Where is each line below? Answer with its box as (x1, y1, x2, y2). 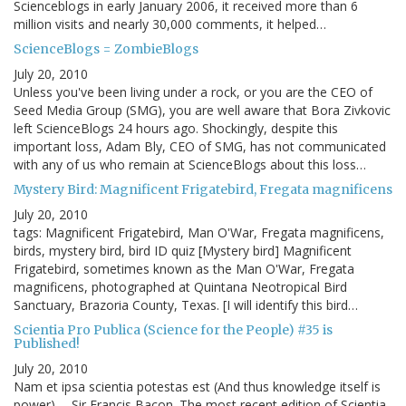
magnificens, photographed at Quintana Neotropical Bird (14, 278, 347, 296)
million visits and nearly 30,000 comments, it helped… (14, 15, 326, 34)
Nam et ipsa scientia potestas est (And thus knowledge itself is (14, 378, 381, 396)
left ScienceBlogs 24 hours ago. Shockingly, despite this (14, 120, 338, 138)
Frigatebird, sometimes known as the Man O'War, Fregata (14, 260, 354, 278)
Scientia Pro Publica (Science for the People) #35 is (14, 322, 333, 339)
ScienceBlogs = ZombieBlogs (14, 41, 198, 58)
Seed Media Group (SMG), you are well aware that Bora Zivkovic (14, 101, 391, 120)
